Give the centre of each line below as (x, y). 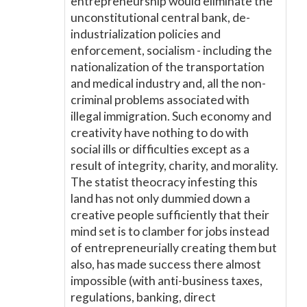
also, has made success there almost (166, 264)
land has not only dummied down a (160, 198)
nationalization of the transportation (168, 67)
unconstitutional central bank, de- (160, 17)
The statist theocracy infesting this (164, 182)
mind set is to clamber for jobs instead (170, 231)
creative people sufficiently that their (170, 215)
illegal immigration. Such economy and (171, 116)
